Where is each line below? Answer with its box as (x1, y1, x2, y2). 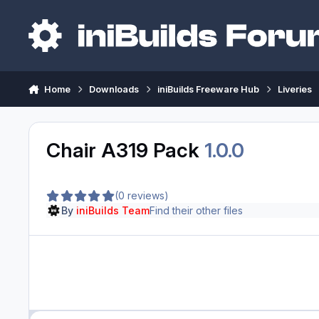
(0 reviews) (115, 189, 169, 202)
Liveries (278, 83, 313, 95)
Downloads (89, 83, 140, 95)
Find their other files (149, 204, 243, 216)
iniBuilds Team (75, 204, 150, 216)
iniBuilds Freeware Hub (157, 83, 260, 95)
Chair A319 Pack (46, 137, 204, 162)
